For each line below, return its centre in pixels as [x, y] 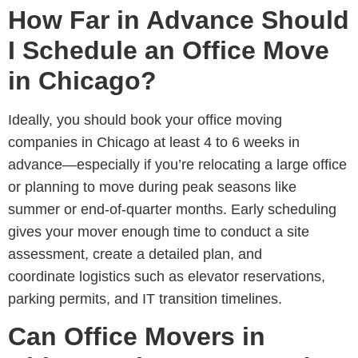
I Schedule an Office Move [169, 50]
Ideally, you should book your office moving [145, 119]
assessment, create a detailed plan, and [135, 254]
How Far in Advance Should [179, 20]
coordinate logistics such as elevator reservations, [167, 276]
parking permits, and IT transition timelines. [145, 298]
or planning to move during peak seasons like [152, 187]
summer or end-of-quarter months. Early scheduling [172, 209]
